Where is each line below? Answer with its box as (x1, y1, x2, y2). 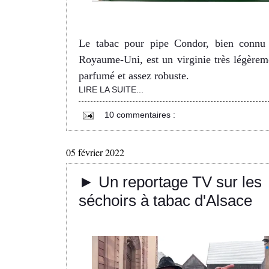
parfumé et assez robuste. (79, 70, 189, 82)
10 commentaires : (104, 110, 175, 120)
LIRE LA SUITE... (79, 85, 144, 95)
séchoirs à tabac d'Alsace (79, 192, 252, 210)
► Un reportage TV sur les (79, 173, 262, 192)
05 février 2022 (66, 146, 124, 159)
